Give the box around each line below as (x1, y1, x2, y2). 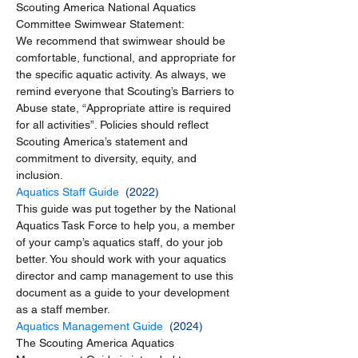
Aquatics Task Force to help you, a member (16, 218, 238, 232)
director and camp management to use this (16, 268, 237, 282)
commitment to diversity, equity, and (16, 151, 200, 165)
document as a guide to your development (16, 285, 233, 299)
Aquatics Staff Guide (16, 185, 122, 198)
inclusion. (16, 168, 63, 181)
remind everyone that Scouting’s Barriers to (16, 84, 237, 97)
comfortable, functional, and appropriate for (16, 50, 239, 64)
